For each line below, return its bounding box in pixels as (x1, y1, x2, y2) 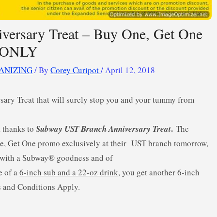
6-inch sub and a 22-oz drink (19, 167, 119, 178)
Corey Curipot (50, 64, 101, 76)
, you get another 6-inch (118, 167, 200, 178)
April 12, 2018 (105, 64, 155, 76)
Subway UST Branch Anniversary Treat (36, 123, 171, 135)
